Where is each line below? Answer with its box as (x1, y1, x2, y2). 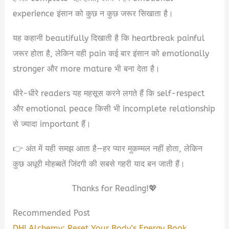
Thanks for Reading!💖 (72, 183, 157, 193)
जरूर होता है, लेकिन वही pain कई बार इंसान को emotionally (13, 48, 210, 58)
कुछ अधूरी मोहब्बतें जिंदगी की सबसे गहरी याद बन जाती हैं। (13, 158, 186, 169)
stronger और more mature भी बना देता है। (13, 63, 161, 74)
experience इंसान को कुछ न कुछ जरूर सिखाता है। (13, 8, 174, 18)
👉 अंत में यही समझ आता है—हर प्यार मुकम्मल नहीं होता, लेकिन (13, 143, 203, 153)
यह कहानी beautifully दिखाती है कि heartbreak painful (13, 33, 205, 43)
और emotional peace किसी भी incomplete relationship (13, 103, 216, 113)
